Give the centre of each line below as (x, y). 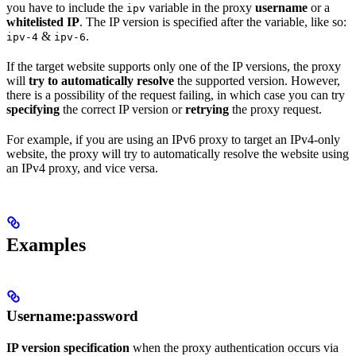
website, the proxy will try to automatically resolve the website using (178, 153)
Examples (46, 244)
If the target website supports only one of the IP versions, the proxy (174, 66)
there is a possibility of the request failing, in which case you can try (176, 95)
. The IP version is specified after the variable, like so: (213, 21)
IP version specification (68, 347)
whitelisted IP (43, 21)
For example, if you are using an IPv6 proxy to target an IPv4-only (173, 139)
